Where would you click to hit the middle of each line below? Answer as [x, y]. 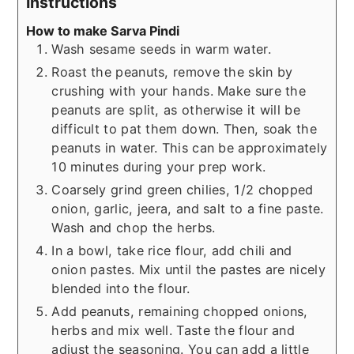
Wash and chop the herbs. [134, 228]
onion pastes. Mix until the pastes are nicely [188, 270]
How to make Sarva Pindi [103, 31]
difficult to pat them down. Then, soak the [184, 129]
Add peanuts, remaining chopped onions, [180, 312]
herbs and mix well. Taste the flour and [173, 331]
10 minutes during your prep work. [159, 167]
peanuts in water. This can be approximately [190, 148]
